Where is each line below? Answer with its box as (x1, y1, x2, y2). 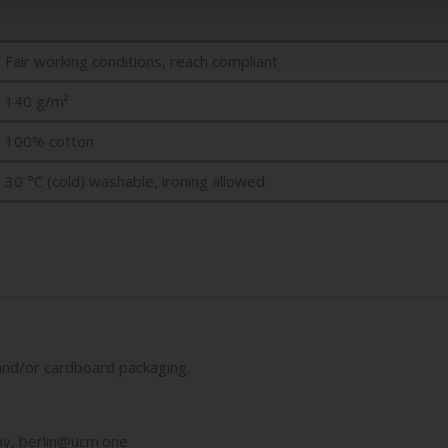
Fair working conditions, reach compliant (5, 51, 278, 71)
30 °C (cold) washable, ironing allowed (5, 171, 265, 191)
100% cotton (5, 131, 94, 151)
